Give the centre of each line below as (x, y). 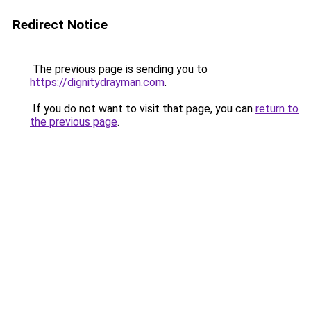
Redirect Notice (60, 25)
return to (277, 109)
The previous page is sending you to (119, 69)
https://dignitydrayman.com (97, 82)
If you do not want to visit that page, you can (143, 109)
